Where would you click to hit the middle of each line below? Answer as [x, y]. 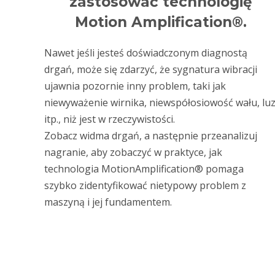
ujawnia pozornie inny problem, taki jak [135, 86]
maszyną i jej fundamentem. [108, 202]
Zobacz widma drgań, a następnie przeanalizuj [151, 135]
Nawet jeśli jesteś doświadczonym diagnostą [146, 52]
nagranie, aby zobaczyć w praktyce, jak [133, 152]
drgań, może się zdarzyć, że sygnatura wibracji [151, 69]
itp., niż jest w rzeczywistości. [110, 119]
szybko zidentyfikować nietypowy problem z [145, 185]
